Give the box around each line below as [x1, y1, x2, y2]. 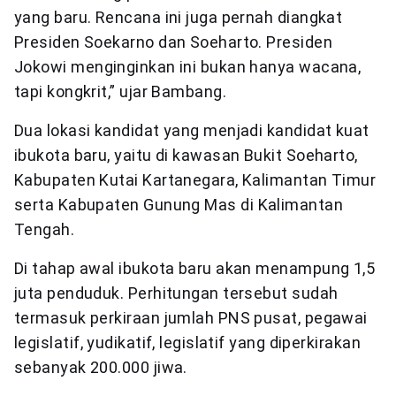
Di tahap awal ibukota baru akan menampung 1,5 [14, 259, 376, 278]
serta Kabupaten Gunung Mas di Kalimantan [14, 195, 344, 215]
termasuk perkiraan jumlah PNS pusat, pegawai [14, 308, 368, 328]
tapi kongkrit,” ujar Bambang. [14, 82, 227, 102]
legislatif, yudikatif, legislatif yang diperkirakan [14, 333, 361, 353]
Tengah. [14, 220, 75, 240]
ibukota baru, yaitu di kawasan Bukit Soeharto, [14, 146, 358, 165]
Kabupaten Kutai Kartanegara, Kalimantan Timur [14, 171, 377, 190]
